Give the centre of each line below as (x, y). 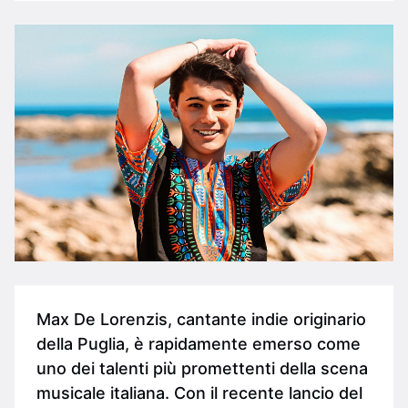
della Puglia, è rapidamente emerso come (199, 344)
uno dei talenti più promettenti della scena (202, 368)
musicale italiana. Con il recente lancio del (199, 393)
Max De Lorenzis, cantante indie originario (201, 319)
